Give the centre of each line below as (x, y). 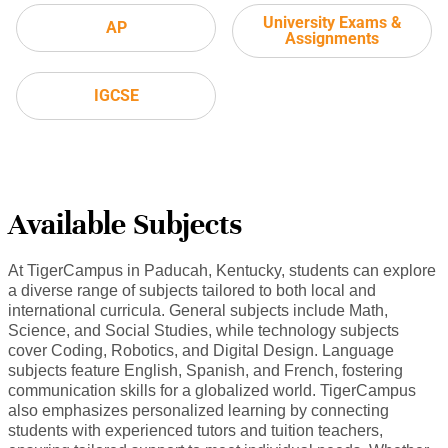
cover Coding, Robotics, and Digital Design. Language (201, 351)
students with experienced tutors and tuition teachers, (195, 431)
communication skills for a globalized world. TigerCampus (212, 391)
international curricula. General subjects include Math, (198, 311)
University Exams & (332, 23)
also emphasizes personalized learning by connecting (198, 411)
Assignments (332, 39)
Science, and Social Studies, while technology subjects (203, 331)
